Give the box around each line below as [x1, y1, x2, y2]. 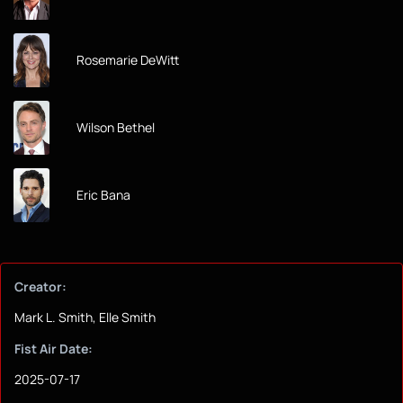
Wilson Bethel [76, 119, 155, 137]
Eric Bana [76, 186, 130, 204]
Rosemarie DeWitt [76, 51, 179, 69]
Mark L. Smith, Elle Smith [14, 309, 156, 327]
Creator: [14, 278, 67, 296]
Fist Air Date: [14, 340, 93, 358]
